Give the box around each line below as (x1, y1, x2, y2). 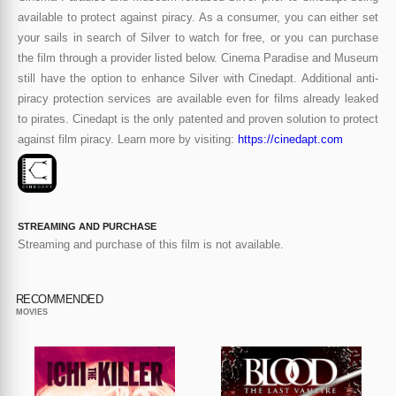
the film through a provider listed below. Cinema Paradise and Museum (18, 50, 378, 65)
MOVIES (15, 308, 48, 317)
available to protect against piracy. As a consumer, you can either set (18, 10, 378, 24)
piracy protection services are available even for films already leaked (18, 91, 378, 105)
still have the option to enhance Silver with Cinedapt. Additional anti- (18, 71, 378, 85)
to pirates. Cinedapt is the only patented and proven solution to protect (18, 111, 378, 126)
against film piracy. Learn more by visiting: (18, 132, 238, 146)
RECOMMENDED (15, 292, 103, 306)
